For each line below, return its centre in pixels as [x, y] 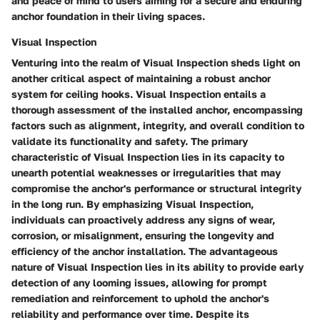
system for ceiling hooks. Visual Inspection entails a [139, 94]
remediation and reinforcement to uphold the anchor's [140, 298]
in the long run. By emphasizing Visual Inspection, [132, 204]
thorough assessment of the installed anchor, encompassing [157, 109]
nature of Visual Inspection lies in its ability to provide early [157, 266]
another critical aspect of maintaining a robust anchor [141, 78]
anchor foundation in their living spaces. [108, 16]
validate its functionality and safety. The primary [130, 141]
